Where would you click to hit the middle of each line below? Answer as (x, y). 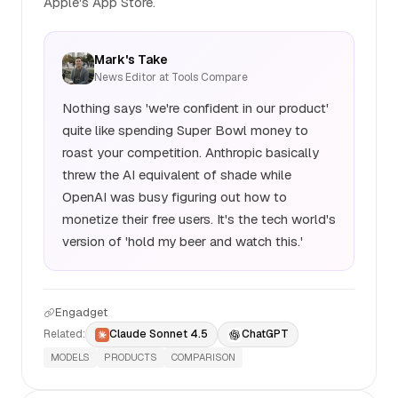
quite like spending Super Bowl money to (185, 130)
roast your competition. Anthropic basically (191, 152)
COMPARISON (203, 357)
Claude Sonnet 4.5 (159, 334)
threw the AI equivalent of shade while (177, 175)
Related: (64, 334)
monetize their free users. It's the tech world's (199, 219)
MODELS (70, 357)
